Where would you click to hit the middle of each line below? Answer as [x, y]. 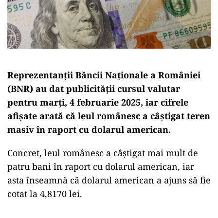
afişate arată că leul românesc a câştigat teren [109, 116]
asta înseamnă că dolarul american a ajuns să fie [109, 180]
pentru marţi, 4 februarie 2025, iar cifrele [98, 102]
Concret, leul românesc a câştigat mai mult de [103, 153]
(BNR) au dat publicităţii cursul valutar [94, 88]
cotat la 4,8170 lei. [45, 193]
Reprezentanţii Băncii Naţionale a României [104, 75]
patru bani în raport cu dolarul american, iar [101, 166]
